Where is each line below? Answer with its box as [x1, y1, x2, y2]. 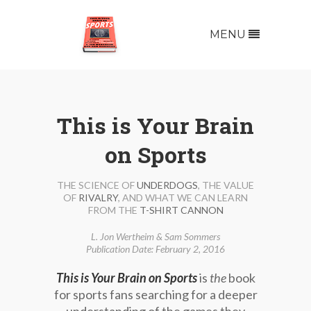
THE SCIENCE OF [57, 179, 137, 191]
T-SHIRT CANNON [139, 204, 224, 216]
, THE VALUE [198, 179, 254, 191]
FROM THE [87, 204, 140, 216]
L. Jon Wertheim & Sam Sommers [91, 230, 220, 242]
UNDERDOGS [137, 179, 198, 191]
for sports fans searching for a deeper [53, 287, 258, 302]
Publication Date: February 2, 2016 [86, 243, 225, 255]
